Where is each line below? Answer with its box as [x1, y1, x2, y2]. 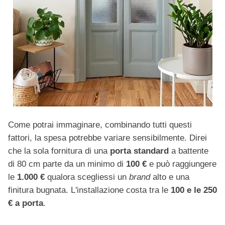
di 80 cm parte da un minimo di [8, 159, 126, 169]
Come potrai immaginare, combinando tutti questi [8, 120, 192, 130]
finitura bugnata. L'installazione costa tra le [8, 185, 171, 195]
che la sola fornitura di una [8, 146, 110, 156]
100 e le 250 [171, 185, 217, 195]
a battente [169, 146, 208, 156]
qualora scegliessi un [45, 172, 129, 182]
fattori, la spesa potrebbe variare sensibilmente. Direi [8, 133, 207, 143]
